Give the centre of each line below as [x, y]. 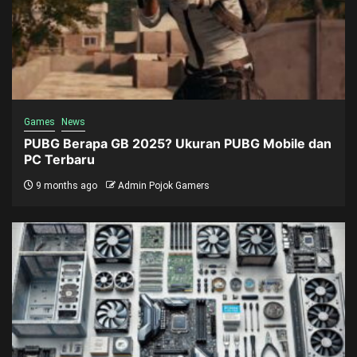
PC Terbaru [59, 160]
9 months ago [65, 186]
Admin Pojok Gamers [164, 186]
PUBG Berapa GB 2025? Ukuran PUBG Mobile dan [178, 144]
